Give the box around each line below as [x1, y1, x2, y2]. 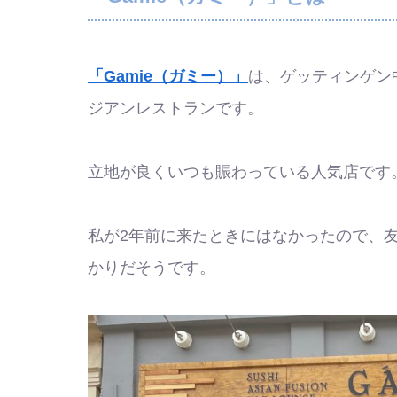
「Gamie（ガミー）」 [88, 66, 248, 85]
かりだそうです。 [88, 258, 215, 276]
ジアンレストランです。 [88, 98, 263, 117]
